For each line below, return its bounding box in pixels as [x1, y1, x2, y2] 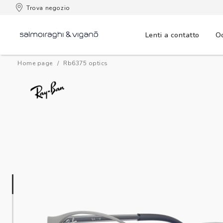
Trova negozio [26, 3, 70, 12]
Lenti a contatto [145, 30, 200, 40]
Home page [17, 59, 53, 67]
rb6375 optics [67, 59, 108, 67]
